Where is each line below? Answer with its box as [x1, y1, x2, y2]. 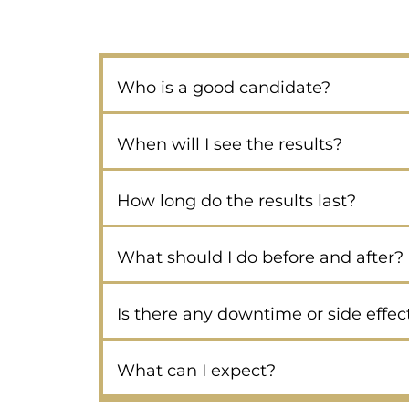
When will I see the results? [116, 134, 342, 155]
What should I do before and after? [116, 247, 404, 268]
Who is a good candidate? [116, 78, 330, 99]
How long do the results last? [116, 191, 356, 212]
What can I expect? [116, 361, 276, 382]
